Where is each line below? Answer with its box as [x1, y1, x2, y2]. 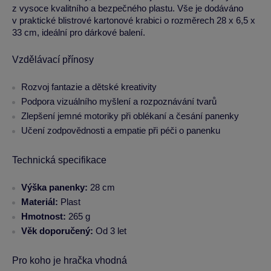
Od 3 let [93, 226, 126, 236]
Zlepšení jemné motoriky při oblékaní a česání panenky [21, 111, 239, 121]
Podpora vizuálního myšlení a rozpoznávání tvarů [21, 96, 217, 106]
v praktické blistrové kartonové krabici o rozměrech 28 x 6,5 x [12, 15, 255, 25]
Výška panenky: [21, 182, 88, 192]
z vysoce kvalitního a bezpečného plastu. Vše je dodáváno [12, 3, 243, 13]
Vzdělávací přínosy [12, 54, 94, 65]
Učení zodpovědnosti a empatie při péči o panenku [21, 125, 220, 135]
